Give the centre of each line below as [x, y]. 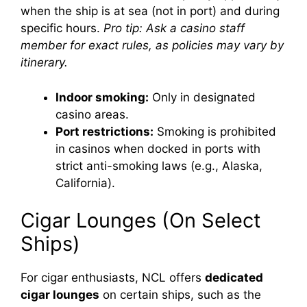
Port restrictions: [105, 131]
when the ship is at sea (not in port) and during [150, 11]
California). [85, 183]
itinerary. [44, 63]
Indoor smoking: [102, 97]
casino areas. [92, 114]
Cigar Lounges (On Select [141, 221]
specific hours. [62, 28]
